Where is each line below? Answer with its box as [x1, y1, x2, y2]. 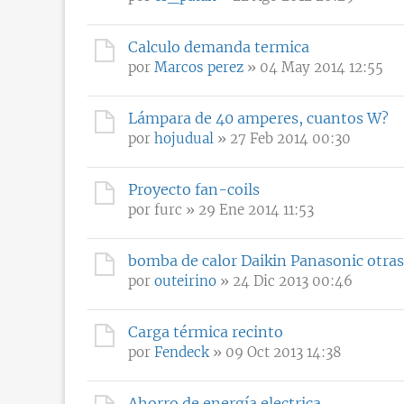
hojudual [154, 129, 214, 147]
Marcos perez [154, 58, 243, 76]
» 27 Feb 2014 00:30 [214, 129, 351, 147]
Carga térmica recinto [128, 322, 283, 341]
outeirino [154, 271, 216, 289]
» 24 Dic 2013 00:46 [216, 271, 353, 289]
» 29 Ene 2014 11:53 [182, 200, 314, 218]
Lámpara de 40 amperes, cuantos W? [128, 108, 389, 127]
